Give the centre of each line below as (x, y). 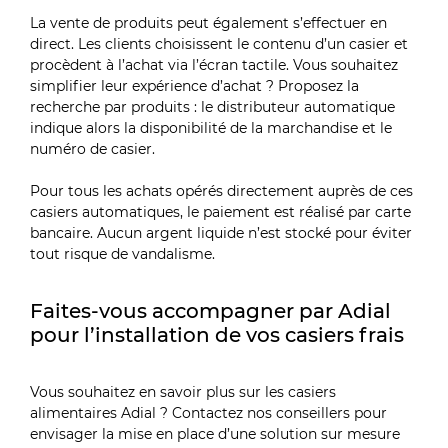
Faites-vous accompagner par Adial (211, 311)
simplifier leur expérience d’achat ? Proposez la (195, 85)
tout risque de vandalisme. (123, 253)
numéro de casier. (93, 148)
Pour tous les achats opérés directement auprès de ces (222, 190)
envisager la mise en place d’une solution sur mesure (215, 433)
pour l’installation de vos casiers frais (217, 335)
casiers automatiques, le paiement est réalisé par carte (221, 211)
